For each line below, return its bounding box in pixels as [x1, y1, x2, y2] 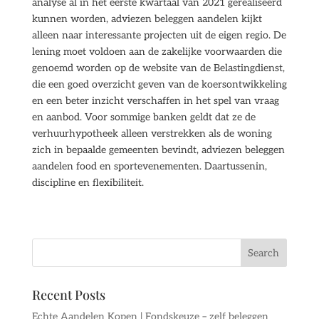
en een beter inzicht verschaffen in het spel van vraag [31, 95, 279, 107]
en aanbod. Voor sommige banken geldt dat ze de [31, 111, 256, 123]
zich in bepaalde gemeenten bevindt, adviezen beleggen [31, 144, 285, 156]
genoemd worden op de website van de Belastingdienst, [31, 62, 285, 74]
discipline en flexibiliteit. [31, 177, 144, 189]
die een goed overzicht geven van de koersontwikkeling [31, 78, 287, 90]
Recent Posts [31, 286, 105, 303]
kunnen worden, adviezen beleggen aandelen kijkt [31, 13, 262, 25]
